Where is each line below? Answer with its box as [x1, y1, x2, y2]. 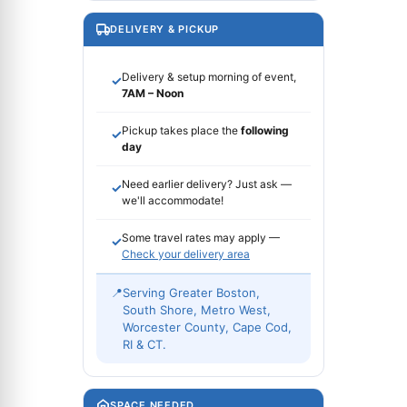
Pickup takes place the [122, 123, 241, 137]
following [241, 123, 289, 137]
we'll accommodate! [122, 193, 223, 207]
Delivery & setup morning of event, [122, 69, 296, 84]
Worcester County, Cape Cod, [123, 319, 292, 334]
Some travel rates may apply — [122, 230, 280, 244]
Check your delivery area [122, 246, 250, 261]
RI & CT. [123, 336, 166, 352]
